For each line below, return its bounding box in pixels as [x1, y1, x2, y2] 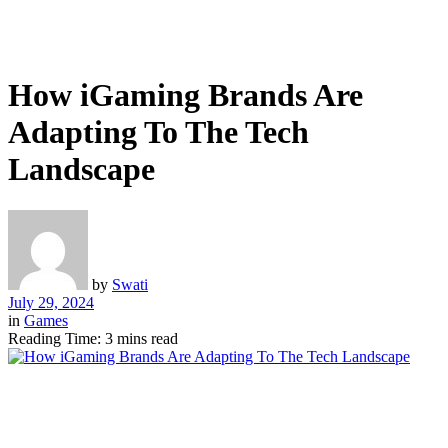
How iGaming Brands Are [8, 77, 363, 114]
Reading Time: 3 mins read [8, 329, 178, 347]
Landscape [8, 151, 155, 188]
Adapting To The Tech [8, 114, 309, 151]
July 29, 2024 [8, 293, 94, 311]
